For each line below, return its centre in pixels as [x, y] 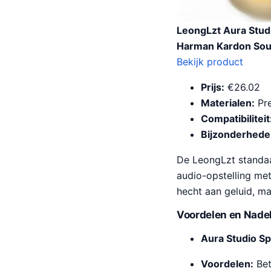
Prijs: [213, 87]
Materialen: [228, 103]
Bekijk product [210, 61]
